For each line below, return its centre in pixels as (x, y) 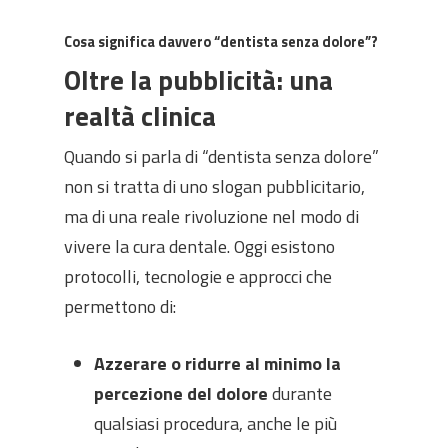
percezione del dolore (181, 393)
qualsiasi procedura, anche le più (215, 423)
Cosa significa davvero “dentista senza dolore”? (221, 42)
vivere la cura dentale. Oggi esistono (199, 246)
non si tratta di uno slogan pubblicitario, (214, 186)
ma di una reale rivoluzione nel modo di (211, 216)
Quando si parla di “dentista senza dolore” (221, 156)
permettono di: (120, 306)
